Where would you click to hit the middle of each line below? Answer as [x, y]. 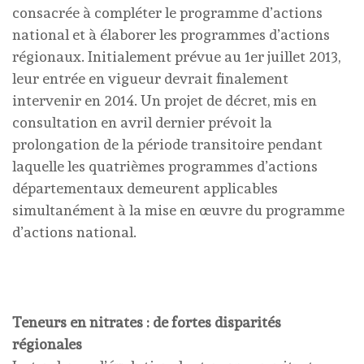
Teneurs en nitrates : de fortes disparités [147, 322]
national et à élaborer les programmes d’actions [171, 35]
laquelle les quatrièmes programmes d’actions [165, 166]
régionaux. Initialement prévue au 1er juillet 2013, [176, 56]
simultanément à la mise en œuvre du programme [178, 210]
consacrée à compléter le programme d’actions [167, 13]
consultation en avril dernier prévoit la [142, 122]
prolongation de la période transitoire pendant [167, 144]
